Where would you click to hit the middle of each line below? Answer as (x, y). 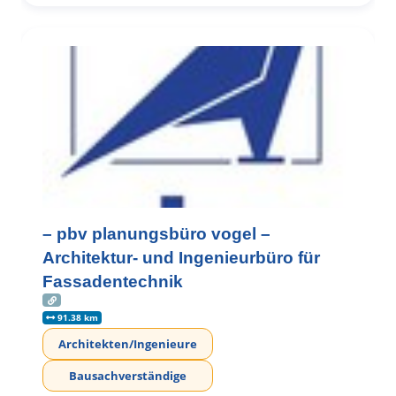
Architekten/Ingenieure (128, 344)
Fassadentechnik (113, 282)
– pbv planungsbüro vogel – (156, 234)
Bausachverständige (128, 376)
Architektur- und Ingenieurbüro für (181, 258)
